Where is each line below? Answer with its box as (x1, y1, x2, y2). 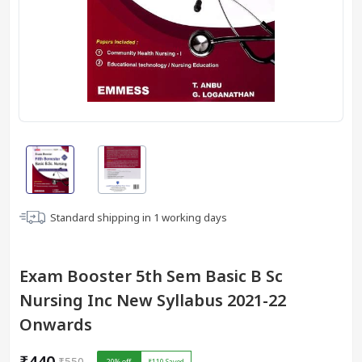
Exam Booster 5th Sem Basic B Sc (19, 264, 283, 287)
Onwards (19, 313, 92, 335)
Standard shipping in (50, 209, 154, 225)
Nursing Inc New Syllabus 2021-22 (19, 288, 286, 311)
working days (159, 209, 227, 225)
